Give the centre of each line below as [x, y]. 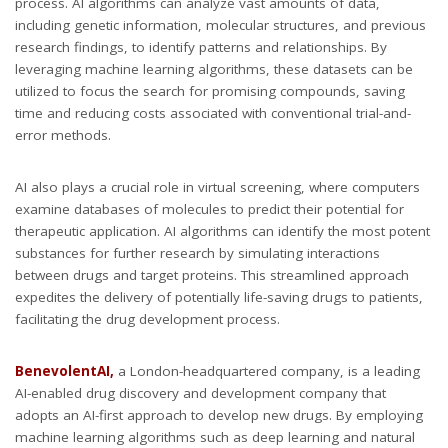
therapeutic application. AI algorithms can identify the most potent [222, 230]
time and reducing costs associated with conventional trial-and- [213, 112]
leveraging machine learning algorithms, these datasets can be [214, 68]
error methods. [63, 134]
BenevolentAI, [64, 370]
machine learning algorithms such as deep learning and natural [215, 436]
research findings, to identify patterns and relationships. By [201, 46]
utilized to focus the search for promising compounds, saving [210, 90]
